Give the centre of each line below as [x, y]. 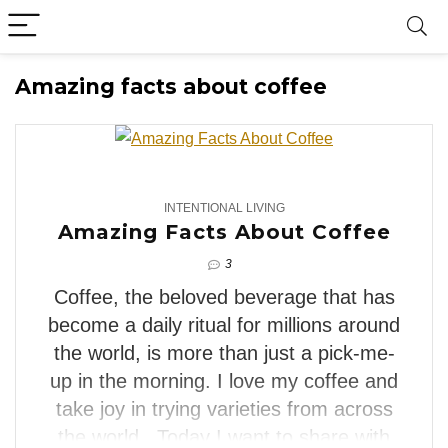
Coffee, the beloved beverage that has [224, 296]
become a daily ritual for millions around [224, 324]
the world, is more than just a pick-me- [224, 352]
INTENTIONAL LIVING [224, 208]
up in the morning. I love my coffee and [224, 380]
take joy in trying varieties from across [224, 408]
